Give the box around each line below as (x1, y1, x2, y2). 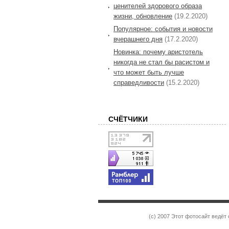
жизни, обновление (113, 12, 172, 20)
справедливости (113, 78, 164, 86)
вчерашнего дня (113, 35, 163, 43)
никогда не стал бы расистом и (113, 58, 210, 66)
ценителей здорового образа (113, 2, 202, 10)
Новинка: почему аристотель (113, 48, 203, 56)
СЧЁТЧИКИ (108, 114, 148, 123)
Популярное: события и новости (113, 25, 213, 33)
